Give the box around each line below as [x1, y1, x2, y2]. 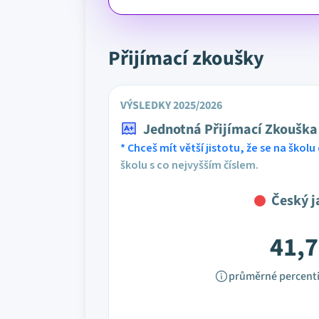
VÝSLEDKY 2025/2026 [120, 98, 222, 113]
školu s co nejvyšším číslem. [120, 157, 258, 173]
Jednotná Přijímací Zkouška [143, 120, 318, 140]
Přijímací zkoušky [108, 44, 264, 73]
